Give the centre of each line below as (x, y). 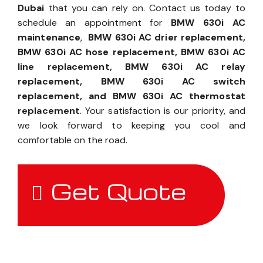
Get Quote (119, 192)
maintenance (49, 38)
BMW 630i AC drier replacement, (167, 38)
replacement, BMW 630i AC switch (131, 82)
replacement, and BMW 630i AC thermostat (131, 96)
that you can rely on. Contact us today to (145, 8)
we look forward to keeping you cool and (131, 126)
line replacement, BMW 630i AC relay (131, 67)
